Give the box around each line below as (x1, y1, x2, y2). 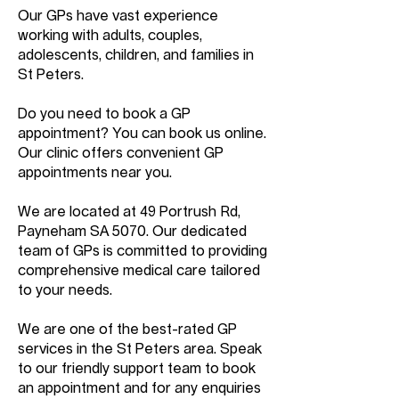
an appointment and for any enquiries (18, 381, 261, 395)
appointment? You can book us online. (18, 126, 266, 141)
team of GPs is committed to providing (18, 244, 267, 258)
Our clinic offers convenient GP (18, 146, 224, 160)
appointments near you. (18, 166, 172, 180)
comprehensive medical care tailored (18, 264, 260, 278)
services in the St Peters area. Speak (18, 342, 262, 356)
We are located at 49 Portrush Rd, (18, 205, 240, 219)
